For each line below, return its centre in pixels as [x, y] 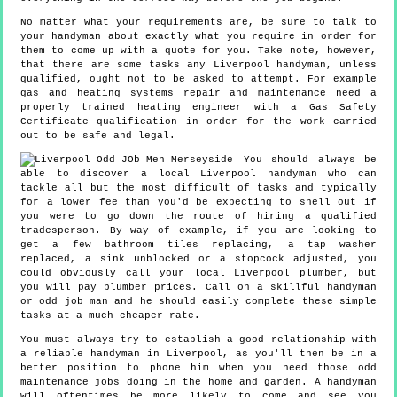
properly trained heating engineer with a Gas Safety [198, 108]
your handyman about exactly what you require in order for [198, 37]
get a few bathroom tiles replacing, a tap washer [198, 245]
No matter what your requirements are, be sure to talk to [198, 23]
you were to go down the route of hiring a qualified [198, 217]
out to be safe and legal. [98, 136]
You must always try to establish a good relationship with [198, 340]
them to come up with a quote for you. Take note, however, [198, 51]
